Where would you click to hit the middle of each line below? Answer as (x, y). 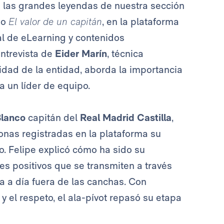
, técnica (125, 54)
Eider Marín (81, 54)
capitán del (54, 118)
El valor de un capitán (55, 22)
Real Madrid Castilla (126, 118)
